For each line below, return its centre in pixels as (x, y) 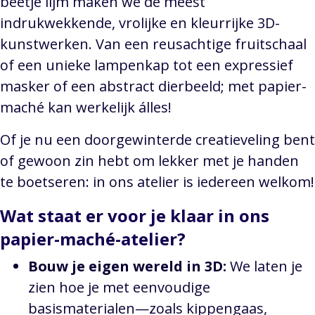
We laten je (264, 266)
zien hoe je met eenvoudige (119, 288)
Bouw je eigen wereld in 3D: (127, 266)
